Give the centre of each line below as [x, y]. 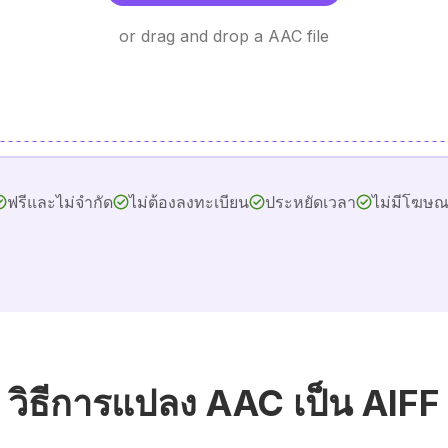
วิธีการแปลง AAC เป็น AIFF [224, 403]
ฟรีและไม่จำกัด [59, 202]
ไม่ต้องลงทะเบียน [188, 202]
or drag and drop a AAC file [224, 36]
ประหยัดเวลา [310, 202]
